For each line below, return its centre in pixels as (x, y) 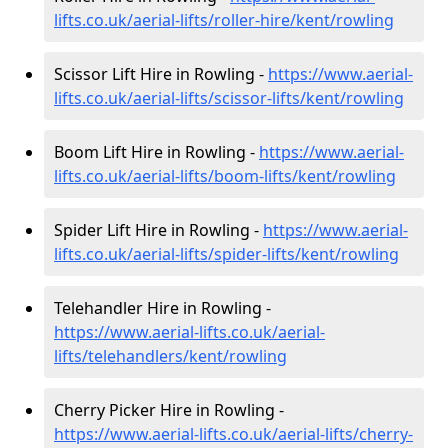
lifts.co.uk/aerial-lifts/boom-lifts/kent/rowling (225, 176)
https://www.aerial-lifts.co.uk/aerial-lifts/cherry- (233, 434)
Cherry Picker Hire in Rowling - (169, 410)
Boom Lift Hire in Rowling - (156, 152)
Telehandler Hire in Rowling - (162, 308)
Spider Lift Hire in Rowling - (158, 230)
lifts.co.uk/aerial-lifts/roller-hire (172, 20)
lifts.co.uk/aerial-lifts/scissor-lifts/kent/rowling (229, 98)
